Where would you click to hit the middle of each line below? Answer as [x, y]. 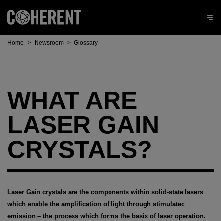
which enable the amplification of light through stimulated [96, 204]
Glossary [86, 43]
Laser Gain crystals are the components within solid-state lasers [105, 192]
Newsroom [49, 43]
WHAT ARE [72, 100]
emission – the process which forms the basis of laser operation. [107, 216]
